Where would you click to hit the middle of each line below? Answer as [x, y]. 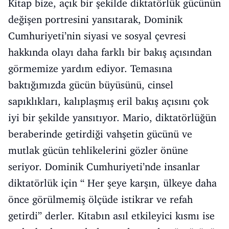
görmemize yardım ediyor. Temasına [90, 68]
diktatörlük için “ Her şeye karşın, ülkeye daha [112, 183]
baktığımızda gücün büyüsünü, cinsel [91, 85]
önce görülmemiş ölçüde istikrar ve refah [100, 199]
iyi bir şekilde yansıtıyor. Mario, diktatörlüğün [112, 117]
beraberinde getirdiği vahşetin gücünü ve [100, 134]
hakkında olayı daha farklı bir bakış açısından [110, 52]
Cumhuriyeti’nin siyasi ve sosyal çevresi [97, 36]
